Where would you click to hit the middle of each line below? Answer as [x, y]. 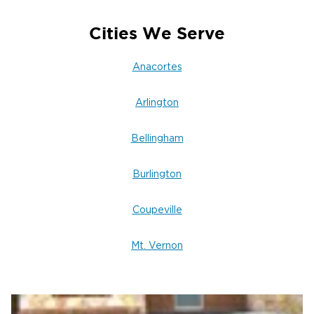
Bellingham [157, 138]
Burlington [157, 174]
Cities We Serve [157, 33]
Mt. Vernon [157, 246]
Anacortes [157, 67]
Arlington [157, 103]
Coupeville [157, 210]
